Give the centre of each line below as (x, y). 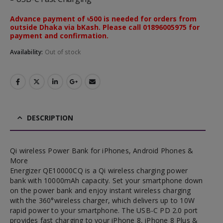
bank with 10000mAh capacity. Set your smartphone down (107, 180)
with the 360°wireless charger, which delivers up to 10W (103, 200)
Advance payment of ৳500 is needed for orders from (103, 19)
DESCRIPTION (50, 117)
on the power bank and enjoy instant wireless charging (101, 190)
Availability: (27, 52)
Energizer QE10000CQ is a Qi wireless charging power (99, 170)
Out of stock (63, 52)
